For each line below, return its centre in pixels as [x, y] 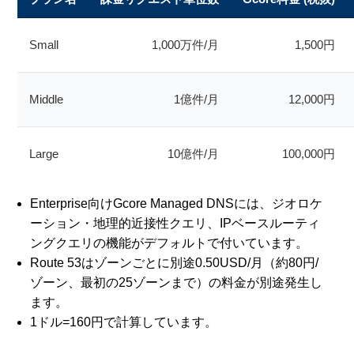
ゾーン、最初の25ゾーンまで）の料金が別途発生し [177, 283]
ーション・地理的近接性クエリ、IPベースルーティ [175, 224]
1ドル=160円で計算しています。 [124, 322]
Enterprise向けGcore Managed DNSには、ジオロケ [177, 204]
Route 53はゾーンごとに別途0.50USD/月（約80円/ [175, 263]
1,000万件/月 [186, 45]
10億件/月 [194, 154]
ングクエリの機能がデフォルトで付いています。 [169, 243]
